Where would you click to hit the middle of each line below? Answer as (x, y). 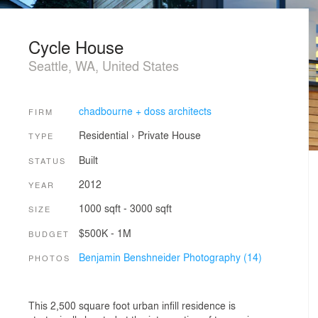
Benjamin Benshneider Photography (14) (170, 257)
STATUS (47, 160)
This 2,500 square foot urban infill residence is (132, 305)
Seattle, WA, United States (104, 65)
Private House (169, 135)
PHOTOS (49, 257)
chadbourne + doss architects (145, 110)
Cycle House (76, 46)
